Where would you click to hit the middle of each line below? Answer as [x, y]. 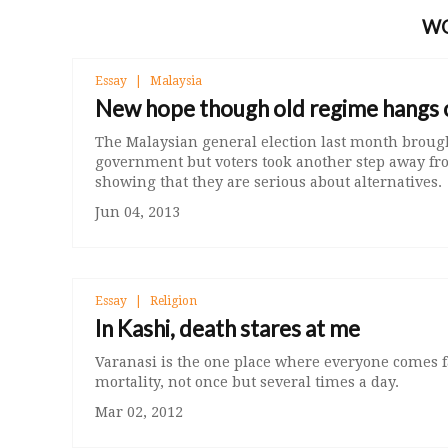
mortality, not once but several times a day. [247, 382]
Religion [174, 301]
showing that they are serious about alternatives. [269, 182]
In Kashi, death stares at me [228, 329]
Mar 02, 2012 [139, 412]
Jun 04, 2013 [138, 212]
